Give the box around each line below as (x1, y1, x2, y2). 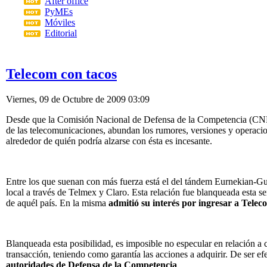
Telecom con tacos (6, 66, 117, 82)
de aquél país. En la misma (6, 198, 108, 209)
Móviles (45, 17, 75, 28)
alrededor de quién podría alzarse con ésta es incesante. (6, 136, 212, 147)
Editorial (45, 28, 77, 39)
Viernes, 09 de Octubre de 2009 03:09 (6, 94, 150, 105)
